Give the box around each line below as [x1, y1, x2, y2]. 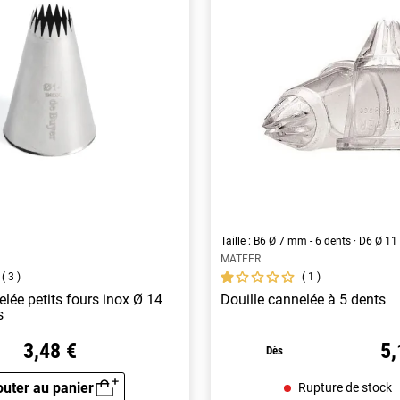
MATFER [221, 252, 262, 265]
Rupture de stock [297, 379, 392, 395]
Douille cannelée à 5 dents [221, 290, 387, 308]
